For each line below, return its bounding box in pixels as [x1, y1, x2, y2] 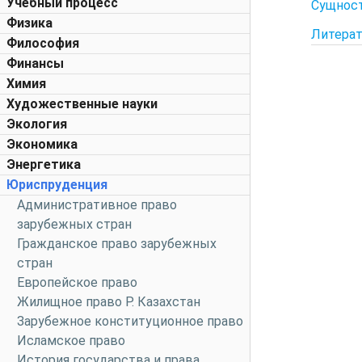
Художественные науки [6, 96, 158, 112]
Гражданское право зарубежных [17, 236, 217, 251]
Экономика [6, 137, 78, 152]
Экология [6, 116, 67, 132]
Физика [6, 15, 53, 31]
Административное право [17, 197, 177, 213]
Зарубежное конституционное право [17, 314, 243, 329]
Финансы [6, 56, 64, 71]
